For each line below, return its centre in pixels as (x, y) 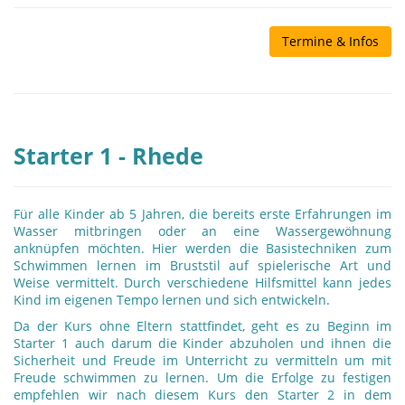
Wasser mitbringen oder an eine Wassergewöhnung (202, 231)
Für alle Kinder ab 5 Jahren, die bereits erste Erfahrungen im (202, 214)
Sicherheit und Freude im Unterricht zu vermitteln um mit (202, 360)
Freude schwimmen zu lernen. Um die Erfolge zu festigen (202, 377)
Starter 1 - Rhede (108, 155)
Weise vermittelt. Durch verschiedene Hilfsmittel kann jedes (202, 283)
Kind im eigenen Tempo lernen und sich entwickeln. (172, 300)
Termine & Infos (330, 41)
